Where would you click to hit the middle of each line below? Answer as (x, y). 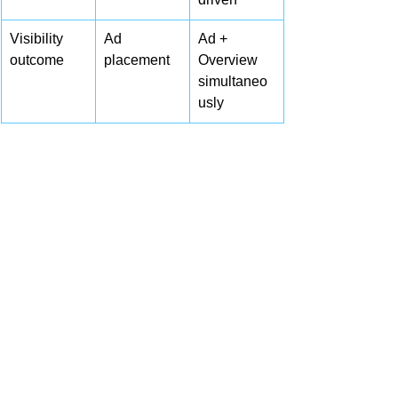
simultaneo (233, 81)
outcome (37, 60)
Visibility (38, 39)
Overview (230, 60)
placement (137, 60)
